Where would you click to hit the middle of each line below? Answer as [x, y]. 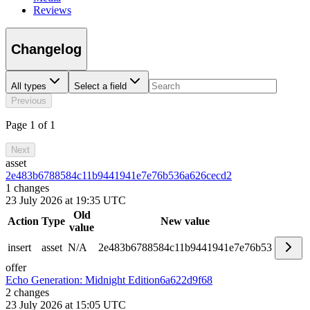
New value [185, 221]
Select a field [100, 86]
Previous [29, 101]
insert [19, 248]
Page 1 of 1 [30, 125]
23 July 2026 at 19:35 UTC [66, 201]
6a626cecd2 [206, 176]
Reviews [52, 10]
